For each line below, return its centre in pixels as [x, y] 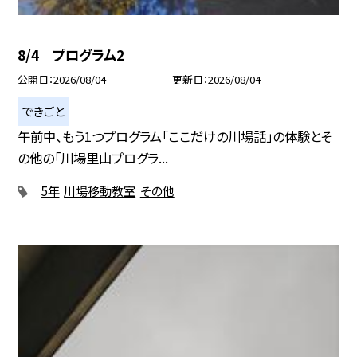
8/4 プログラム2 [71, 55]
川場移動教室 [100, 191]
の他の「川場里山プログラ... [93, 158]
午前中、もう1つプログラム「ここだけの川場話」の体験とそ [175, 137]
